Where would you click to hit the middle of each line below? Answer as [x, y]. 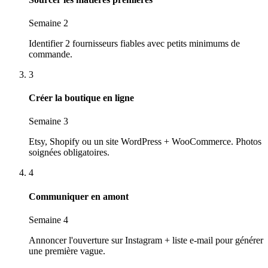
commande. [51, 54]
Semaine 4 [48, 220]
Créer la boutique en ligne [81, 98]
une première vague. [67, 251]
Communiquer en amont [79, 196]
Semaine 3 [48, 121]
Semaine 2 [48, 23]
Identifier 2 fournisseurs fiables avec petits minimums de [134, 43]
